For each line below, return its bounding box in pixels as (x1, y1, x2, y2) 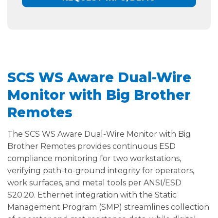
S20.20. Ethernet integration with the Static (7, 190, 177, 200)
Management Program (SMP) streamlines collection (7, 202, 209, 212)
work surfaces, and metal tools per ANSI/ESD (7, 178, 182, 188)
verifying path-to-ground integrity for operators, (7, 166, 194, 176)
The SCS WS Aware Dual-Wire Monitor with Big (7, 129, 191, 139)
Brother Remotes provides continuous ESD (7, 142, 176, 151)
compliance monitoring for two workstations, (7, 154, 181, 163)
